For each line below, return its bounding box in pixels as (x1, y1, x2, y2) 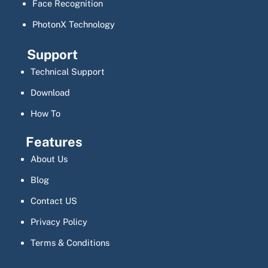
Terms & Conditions (30, 237, 109, 248)
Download (30, 87, 70, 98)
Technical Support (30, 66, 105, 77)
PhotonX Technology (32, 19, 115, 30)
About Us (30, 154, 68, 165)
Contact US (30, 196, 77, 206)
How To (30, 108, 60, 119)
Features (26, 134, 83, 150)
